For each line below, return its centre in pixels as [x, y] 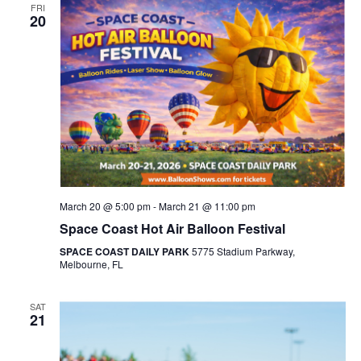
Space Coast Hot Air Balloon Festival [172, 229]
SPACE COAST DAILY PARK [125, 252]
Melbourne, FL [91, 264]
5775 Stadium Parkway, [243, 251]
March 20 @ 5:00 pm [105, 206]
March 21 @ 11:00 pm [207, 206]
